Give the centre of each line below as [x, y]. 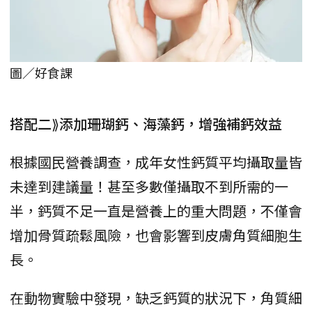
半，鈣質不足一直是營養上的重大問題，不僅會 [156, 211]
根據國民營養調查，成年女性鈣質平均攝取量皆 [156, 162]
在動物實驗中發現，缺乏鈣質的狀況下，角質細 [156, 298]
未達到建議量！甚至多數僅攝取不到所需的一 [149, 187]
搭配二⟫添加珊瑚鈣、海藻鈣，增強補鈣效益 [146, 124]
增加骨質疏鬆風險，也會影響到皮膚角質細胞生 [156, 235]
